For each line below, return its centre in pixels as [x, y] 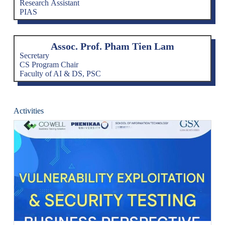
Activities [28, 110]
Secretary [34, 55]
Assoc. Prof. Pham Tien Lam [112, 46]
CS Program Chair [49, 64]
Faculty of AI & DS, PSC [60, 73]
